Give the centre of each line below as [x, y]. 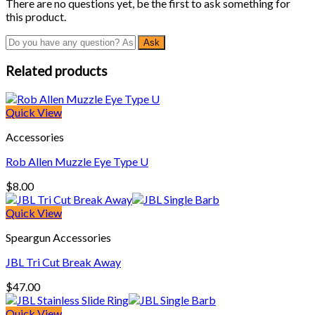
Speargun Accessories [58, 237]
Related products [57, 71]
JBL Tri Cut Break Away [63, 262]
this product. [36, 17]
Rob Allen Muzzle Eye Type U [77, 161]
